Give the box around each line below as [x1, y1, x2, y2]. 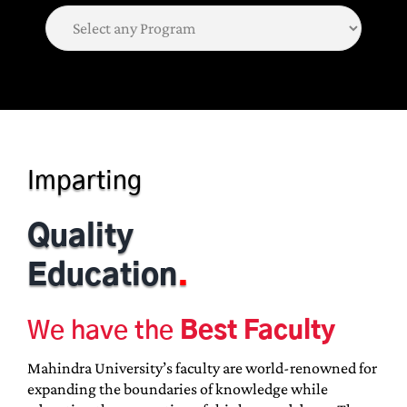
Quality [26, 222, 134, 253]
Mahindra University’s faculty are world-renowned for [26, 359, 377, 378]
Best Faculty [173, 319, 335, 345]
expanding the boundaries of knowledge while [26, 380, 328, 399]
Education [26, 261, 177, 293]
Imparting [26, 169, 142, 195]
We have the [26, 319, 174, 345]
